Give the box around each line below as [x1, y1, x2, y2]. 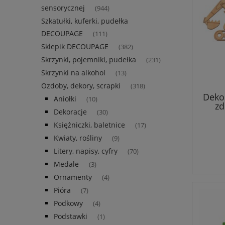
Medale [54, 159, 79, 169]
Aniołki [54, 94, 76, 104]
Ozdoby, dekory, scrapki [41, 81, 121, 91]
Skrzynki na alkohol [41, 68, 105, 78]
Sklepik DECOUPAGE [41, 42, 108, 52]
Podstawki [54, 211, 87, 221]
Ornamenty [54, 172, 92, 182]
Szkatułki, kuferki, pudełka [41, 16, 128, 26]
